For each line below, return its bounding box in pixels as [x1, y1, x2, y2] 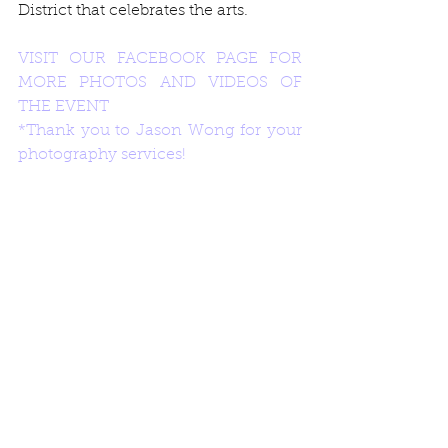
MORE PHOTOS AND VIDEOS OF [18, 74, 302, 91]
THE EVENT [18, 98, 109, 115]
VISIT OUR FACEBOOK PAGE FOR [18, 50, 302, 67]
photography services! [18, 146, 186, 163]
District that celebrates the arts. [18, 2, 252, 19]
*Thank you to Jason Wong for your [18, 122, 302, 139]
